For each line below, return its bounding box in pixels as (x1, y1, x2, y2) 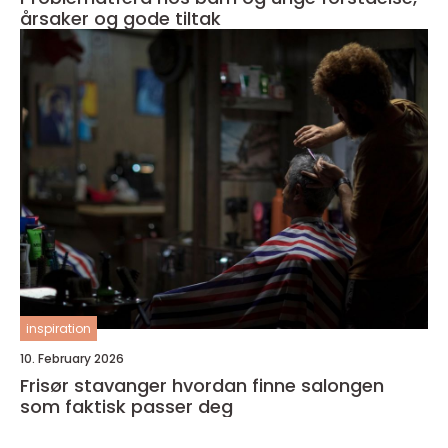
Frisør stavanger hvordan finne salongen (20, 372, 172, 398)
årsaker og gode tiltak (20, 5, 221, 31)
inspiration (26, 319, 91, 337)
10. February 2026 (20, 349, 124, 367)
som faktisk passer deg (20, 393, 233, 419)
